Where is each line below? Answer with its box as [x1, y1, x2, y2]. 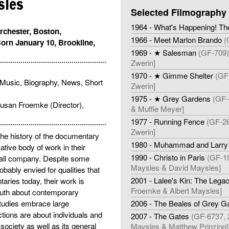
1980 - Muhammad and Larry [130, 139, 228, 150]
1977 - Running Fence [130, 116, 204, 127]
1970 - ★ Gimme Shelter [130, 70, 213, 81]
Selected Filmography [130, 5, 226, 19]
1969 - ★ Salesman [130, 47, 196, 58]
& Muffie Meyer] [130, 103, 184, 114]
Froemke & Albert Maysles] [130, 185, 222, 196]
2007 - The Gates [130, 210, 189, 221]
